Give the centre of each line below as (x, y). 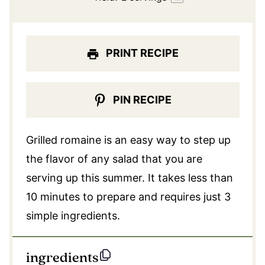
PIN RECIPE (141, 99)
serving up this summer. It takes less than (129, 178)
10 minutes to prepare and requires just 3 (128, 197)
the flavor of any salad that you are (114, 159)
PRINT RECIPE (141, 53)
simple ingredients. (73, 216)
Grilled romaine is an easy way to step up (128, 140)
